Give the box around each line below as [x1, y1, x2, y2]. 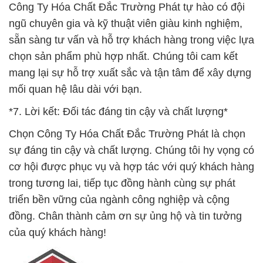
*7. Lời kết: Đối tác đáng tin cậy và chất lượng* [9, 106, 228, 117]
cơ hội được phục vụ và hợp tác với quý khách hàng [9, 161, 254, 173]
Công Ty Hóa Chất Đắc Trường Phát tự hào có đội [9, 1, 245, 13]
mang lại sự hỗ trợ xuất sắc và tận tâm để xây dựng [9, 67, 251, 79]
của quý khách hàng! [9, 227, 106, 238]
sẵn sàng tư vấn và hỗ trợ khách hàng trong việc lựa [9, 34, 254, 46]
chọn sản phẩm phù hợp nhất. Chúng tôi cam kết [9, 50, 238, 62]
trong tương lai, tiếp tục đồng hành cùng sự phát [9, 177, 235, 189]
